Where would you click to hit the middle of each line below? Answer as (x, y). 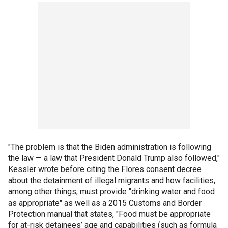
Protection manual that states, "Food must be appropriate (109, 214)
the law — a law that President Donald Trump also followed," (114, 158)
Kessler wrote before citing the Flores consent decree (105, 169)
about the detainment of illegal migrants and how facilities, (112, 180)
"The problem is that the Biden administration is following (110, 147)
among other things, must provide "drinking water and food (111, 191)
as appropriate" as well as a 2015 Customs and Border (105, 203)
